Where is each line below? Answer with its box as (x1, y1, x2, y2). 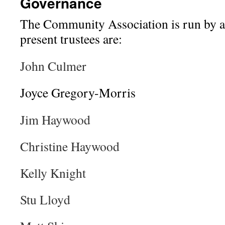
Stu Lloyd (20, 191, 70, 208)
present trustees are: (20, 30, 122, 47)
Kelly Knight (20, 164, 86, 181)
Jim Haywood (20, 111, 90, 128)
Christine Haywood (20, 138, 120, 155)
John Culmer (20, 57, 86, 74)
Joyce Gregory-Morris (20, 84, 136, 101)
